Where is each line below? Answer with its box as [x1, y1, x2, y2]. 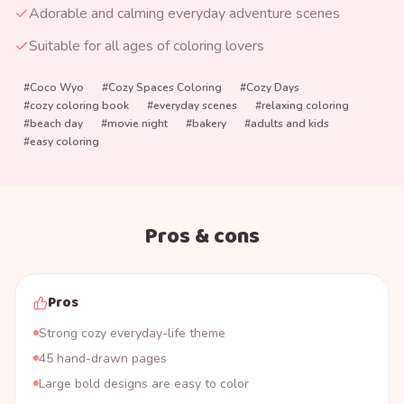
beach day [30, 115, 83, 131]
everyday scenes [153, 97, 237, 113]
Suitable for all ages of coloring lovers [29, 35, 264, 56]
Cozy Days [246, 79, 299, 95]
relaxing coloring [262, 97, 349, 113]
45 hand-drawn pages [39, 349, 167, 367]
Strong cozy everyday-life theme [39, 324, 225, 342]
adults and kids [251, 115, 329, 131]
